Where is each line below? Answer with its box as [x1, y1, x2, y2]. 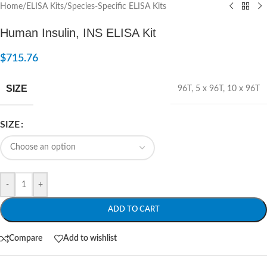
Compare [9, 234, 42, 243]
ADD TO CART [107, 205, 160, 213]
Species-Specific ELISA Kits [67, 2, 166, 11]
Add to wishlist [63, 234, 117, 243]
